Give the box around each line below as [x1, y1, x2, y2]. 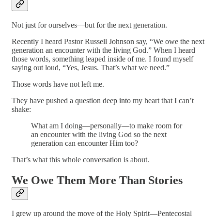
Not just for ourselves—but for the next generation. [12, 20, 167, 29]
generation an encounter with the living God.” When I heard [12, 46, 195, 54]
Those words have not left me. [12, 79, 104, 88]
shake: [12, 105, 31, 113]
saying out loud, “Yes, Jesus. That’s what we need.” [12, 63, 170, 72]
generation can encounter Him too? [31, 139, 138, 147]
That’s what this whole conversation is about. [12, 155, 149, 164]
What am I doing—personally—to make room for [31, 121, 182, 130]
